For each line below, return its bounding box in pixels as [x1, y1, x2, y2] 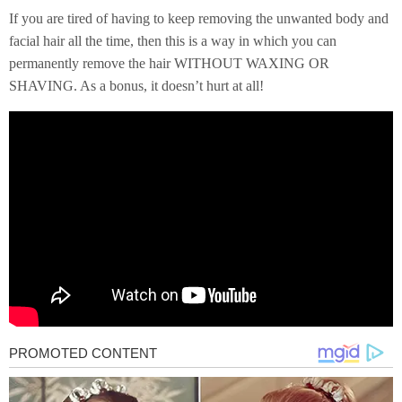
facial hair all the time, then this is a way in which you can [9, 32, 336, 48]
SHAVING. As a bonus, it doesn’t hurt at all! [9, 77, 264, 93]
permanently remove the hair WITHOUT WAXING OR [9, 55, 329, 71]
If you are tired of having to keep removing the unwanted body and [9, 10, 389, 26]
